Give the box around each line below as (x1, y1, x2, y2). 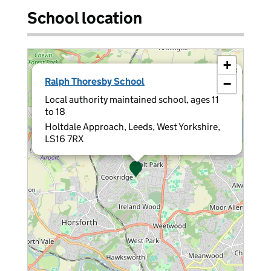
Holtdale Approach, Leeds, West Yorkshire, (45, 121, 220, 132)
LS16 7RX (45, 133, 83, 145)
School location (27, 8, 142, 28)
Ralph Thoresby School (45, 76, 145, 87)
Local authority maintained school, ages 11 (45, 94, 219, 105)
